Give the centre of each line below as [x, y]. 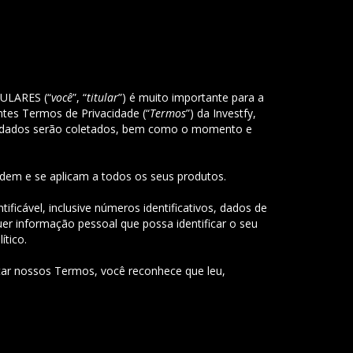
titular [102, 97]
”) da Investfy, [221, 113]
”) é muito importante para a [191, 97]
